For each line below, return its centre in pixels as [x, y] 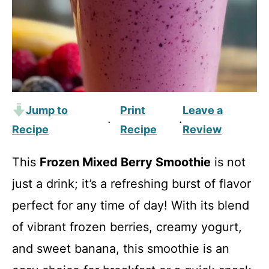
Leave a [202, 110]
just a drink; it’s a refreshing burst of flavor [131, 184]
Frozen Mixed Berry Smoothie [125, 162]
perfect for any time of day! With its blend [131, 205]
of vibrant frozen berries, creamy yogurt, [127, 227]
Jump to [47, 110]
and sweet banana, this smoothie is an [121, 249]
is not [228, 162]
